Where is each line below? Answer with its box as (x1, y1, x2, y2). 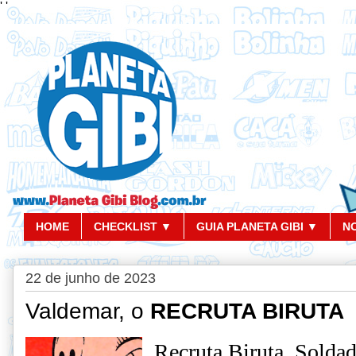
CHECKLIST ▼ (94, 220, 172, 233)
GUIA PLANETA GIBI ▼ (196, 220, 318, 233)
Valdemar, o (25, 298, 150, 323)
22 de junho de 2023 (25, 269, 156, 286)
